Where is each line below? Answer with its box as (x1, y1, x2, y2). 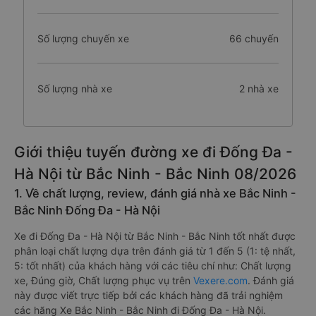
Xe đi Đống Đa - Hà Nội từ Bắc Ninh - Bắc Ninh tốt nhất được (14, 230, 296, 242)
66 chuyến (229, 32, 279, 44)
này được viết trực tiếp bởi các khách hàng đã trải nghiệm (14, 289, 283, 301)
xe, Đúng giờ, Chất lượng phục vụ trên (14, 274, 193, 286)
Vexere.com (193, 274, 248, 286)
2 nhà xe (238, 82, 279, 95)
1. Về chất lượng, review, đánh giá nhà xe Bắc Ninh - (14, 186, 296, 200)
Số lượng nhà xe (37, 82, 112, 95)
